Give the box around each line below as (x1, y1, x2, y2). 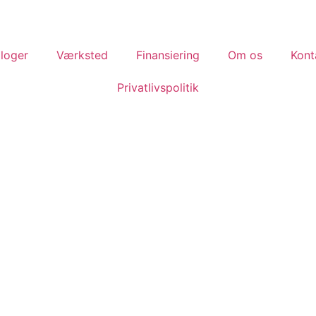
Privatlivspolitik (117, 80, 199, 95)
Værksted (56, 48, 108, 63)
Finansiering (136, 48, 200, 63)
